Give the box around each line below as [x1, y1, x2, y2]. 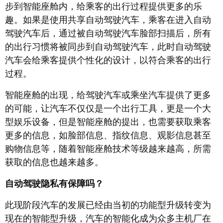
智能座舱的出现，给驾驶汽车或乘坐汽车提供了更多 [5, 90, 211, 101]
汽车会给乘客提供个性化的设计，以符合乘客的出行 [5, 55, 211, 66]
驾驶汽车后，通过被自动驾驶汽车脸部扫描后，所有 [5, 28, 211, 39]
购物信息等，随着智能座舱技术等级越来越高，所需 [5, 144, 211, 154]
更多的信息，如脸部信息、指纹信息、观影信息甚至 [5, 130, 211, 141]
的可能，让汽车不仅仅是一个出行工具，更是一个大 [5, 104, 211, 114]
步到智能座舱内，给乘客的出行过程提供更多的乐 [5, 1, 202, 12]
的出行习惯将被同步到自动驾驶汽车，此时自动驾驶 [5, 42, 211, 52]
